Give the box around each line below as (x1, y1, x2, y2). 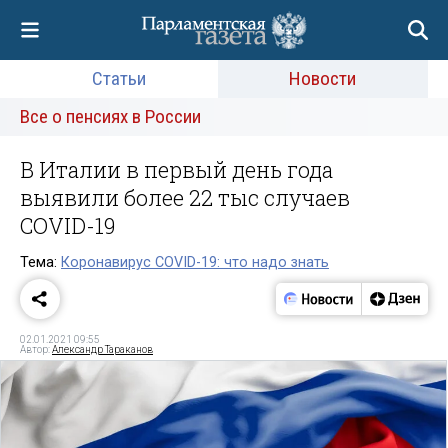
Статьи (91, 67, 146, 90)
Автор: (20, 343, 52, 355)
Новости (289, 67, 357, 90)
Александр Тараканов (52, 343, 153, 355)
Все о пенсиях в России (20, 105, 201, 128)
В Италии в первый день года (20, 155, 333, 184)
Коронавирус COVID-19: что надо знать (61, 253, 329, 271)
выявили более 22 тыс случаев (20, 183, 350, 212)
